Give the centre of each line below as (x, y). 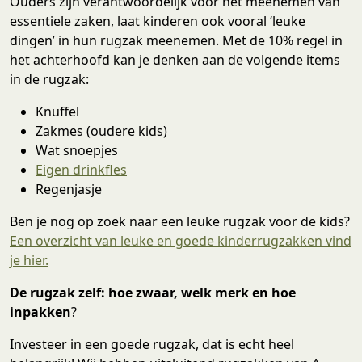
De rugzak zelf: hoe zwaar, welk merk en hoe (153, 293)
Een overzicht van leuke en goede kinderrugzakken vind (181, 241)
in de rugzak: (49, 80)
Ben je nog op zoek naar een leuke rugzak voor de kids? (180, 222)
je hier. (29, 261)
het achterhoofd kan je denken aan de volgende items (175, 60)
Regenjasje (69, 189)
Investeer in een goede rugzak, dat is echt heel (152, 345)
